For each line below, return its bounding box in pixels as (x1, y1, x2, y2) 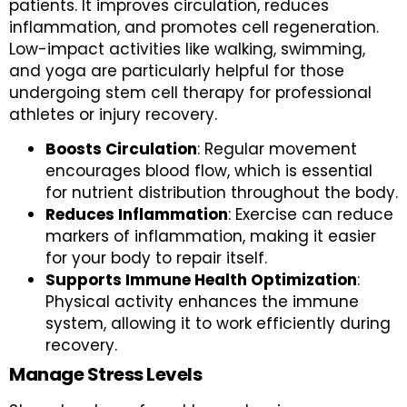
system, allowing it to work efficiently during (45, 313, 391, 335)
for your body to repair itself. (45, 247, 267, 270)
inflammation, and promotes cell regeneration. (9, 15, 379, 38)
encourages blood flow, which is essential (45, 160, 372, 183)
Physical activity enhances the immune (45, 291, 359, 313)
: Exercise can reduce (228, 203, 393, 226)
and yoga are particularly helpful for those (9, 59, 344, 82)
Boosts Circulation (45, 138, 197, 161)
